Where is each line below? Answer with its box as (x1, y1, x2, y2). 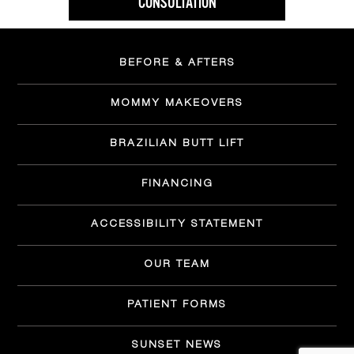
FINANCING (141, 179, 213, 190)
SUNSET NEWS (132, 341, 222, 352)
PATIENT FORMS (127, 300, 227, 311)
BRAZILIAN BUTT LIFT (110, 139, 244, 150)
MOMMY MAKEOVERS (111, 99, 243, 110)
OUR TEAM (144, 260, 210, 271)
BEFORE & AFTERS (119, 58, 235, 70)
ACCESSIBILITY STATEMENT (91, 220, 263, 231)
